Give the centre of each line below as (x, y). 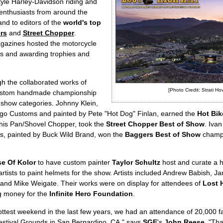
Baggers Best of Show (163, 134)
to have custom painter (74, 163)
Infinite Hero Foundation (91, 194)
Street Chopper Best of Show (155, 124)
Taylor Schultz (136, 163)
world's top (82, 23)
